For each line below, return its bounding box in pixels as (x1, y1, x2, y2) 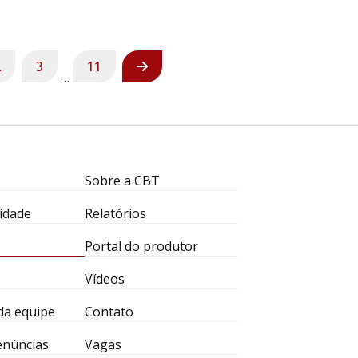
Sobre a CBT (84, 172, 160, 189)
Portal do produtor (84, 237, 198, 255)
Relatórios (84, 205, 146, 222)
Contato (84, 303, 133, 320)
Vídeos (84, 270, 125, 288)
